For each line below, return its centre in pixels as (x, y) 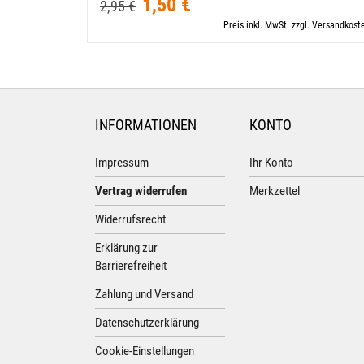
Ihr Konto (271, 162)
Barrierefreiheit (131, 266)
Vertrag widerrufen (141, 191)
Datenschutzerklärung (147, 323)
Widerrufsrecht (130, 219)
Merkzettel (275, 191)
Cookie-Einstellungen (145, 351)
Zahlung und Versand (144, 294)
